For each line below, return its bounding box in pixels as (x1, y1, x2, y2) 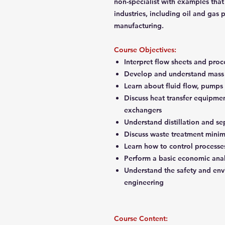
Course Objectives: (114, 45, 178, 54)
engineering (124, 178, 166, 187)
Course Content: (114, 214, 170, 223)
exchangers (124, 105, 164, 115)
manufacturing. (114, 21, 166, 30)
